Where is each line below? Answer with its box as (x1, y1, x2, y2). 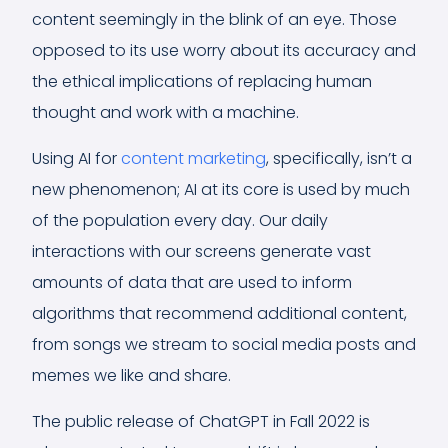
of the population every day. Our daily (32, 208, 328, 232)
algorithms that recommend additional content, (32, 301, 407, 325)
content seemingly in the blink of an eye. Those (32, 7, 397, 31)
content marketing (121, 146, 266, 170)
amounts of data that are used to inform (32, 270, 352, 294)
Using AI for (32, 146, 121, 170)
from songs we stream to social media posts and (32, 332, 416, 356)
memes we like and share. (32, 363, 231, 387)
